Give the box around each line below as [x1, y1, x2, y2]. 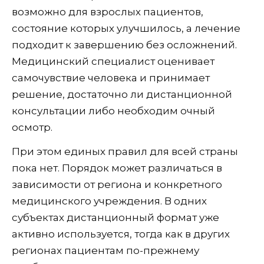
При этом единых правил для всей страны [12, 146, 238, 158]
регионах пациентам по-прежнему [12, 245, 199, 257]
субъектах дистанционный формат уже [12, 212, 219, 224]
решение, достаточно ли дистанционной [12, 88, 232, 101]
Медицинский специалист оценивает [12, 55, 214, 68]
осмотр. [12, 121, 52, 134]
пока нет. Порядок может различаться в [12, 162, 222, 174]
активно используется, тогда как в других [12, 228, 230, 240]
